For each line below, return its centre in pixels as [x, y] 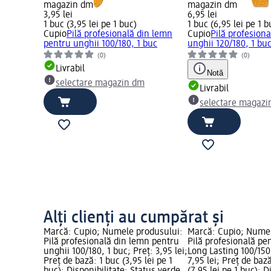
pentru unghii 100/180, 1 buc [100, 44]
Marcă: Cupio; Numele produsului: [113, 233]
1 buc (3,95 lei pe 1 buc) [90, 25]
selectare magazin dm [100, 84]
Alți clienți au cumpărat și [134, 218]
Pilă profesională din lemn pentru [111, 242]
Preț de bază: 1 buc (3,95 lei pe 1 [108, 262]
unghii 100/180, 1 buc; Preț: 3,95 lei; [116, 252]
